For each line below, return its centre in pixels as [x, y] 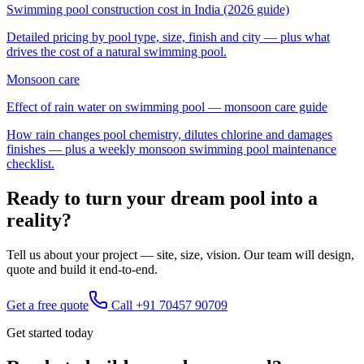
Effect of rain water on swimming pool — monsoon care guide [167, 107]
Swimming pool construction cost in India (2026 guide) [148, 10]
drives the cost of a [56, 52]
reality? [39, 221]
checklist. [30, 164]
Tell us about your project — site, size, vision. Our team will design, [180, 254]
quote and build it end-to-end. [82, 269]
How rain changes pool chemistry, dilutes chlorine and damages [169, 135]
